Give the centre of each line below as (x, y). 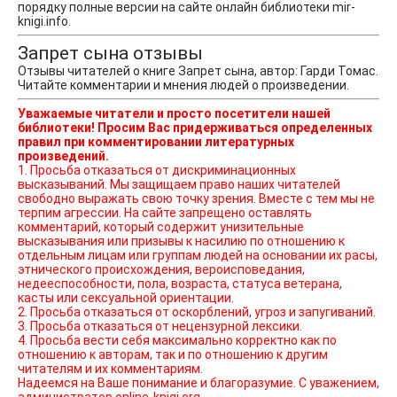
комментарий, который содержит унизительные (161, 226)
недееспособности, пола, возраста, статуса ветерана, (180, 283)
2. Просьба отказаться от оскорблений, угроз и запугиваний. (197, 311)
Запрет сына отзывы (110, 53)
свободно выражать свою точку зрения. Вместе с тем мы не (196, 198)
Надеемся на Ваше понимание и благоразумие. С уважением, (198, 382)
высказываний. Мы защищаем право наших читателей (64, 184)
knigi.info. (44, 21)
